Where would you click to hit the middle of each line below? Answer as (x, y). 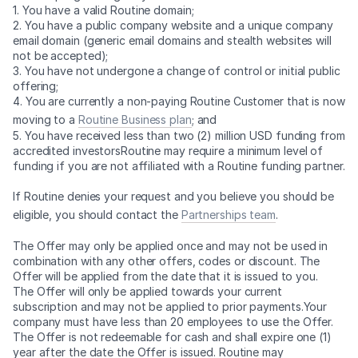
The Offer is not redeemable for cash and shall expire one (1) (172, 337)
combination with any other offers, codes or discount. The (167, 261)
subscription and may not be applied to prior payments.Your (170, 306)
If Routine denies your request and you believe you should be (173, 196)
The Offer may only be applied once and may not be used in (171, 246)
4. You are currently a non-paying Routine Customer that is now (179, 101)
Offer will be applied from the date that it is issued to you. (165, 276)
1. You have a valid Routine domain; (103, 10)
